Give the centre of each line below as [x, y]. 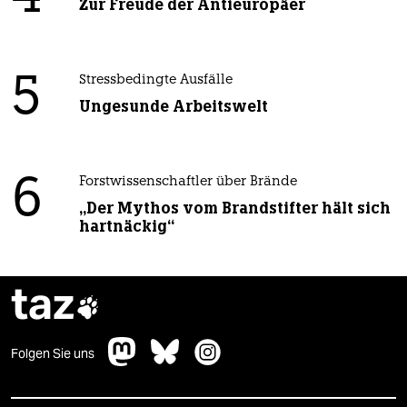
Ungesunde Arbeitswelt [173, 106]
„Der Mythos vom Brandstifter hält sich [234, 208]
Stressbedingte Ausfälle [155, 80]
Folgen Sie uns [53, 353]
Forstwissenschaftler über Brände [188, 182]
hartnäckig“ [126, 226]
